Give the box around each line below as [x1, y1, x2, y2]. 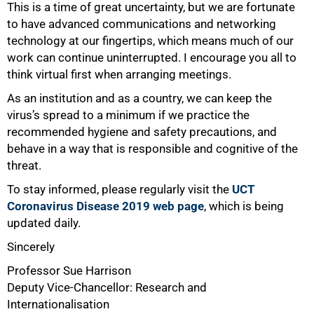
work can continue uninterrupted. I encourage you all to [7, 50, 296, 65]
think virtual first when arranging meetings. [7, 67, 231, 82]
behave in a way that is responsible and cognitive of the [7, 142, 298, 156]
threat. [7, 158, 41, 173]
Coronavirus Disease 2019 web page [7, 199, 204, 214]
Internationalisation [7, 297, 109, 312]
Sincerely [7, 240, 55, 254]
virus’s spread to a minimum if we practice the [7, 108, 250, 123]
